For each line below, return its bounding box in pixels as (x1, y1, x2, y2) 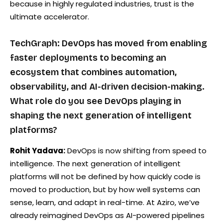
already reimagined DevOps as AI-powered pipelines (10, 210, 205, 221)
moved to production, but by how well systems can (10, 184, 200, 195)
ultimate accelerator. (10, 11, 89, 22)
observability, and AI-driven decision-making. (10, 81, 205, 92)
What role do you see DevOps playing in (10, 95, 181, 107)
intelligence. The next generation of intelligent (10, 158, 181, 169)
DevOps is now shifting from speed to (65, 145, 207, 156)
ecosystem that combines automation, (10, 66, 177, 78)
